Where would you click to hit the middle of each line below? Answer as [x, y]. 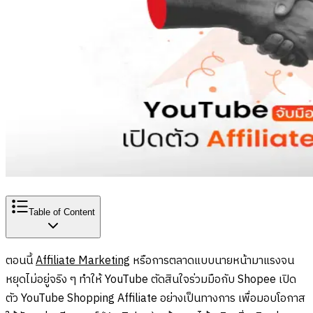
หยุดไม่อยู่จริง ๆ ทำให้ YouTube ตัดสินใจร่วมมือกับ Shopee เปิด [151, 279]
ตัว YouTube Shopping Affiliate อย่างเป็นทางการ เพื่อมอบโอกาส [155, 298]
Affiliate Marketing [83, 261]
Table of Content [62, 212]
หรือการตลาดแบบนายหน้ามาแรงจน [212, 261]
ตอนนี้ [21, 261]
